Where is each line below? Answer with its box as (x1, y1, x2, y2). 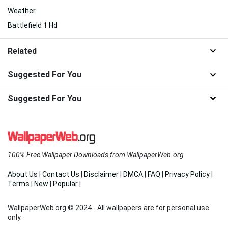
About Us (8, 169, 38, 178)
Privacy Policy (165, 169, 210, 178)
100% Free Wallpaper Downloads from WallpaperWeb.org (8, 150, 184, 159)
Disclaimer (84, 169, 119, 178)
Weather (8, 6, 36, 15)
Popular (53, 179, 78, 188)
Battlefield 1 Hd (8, 21, 58, 30)
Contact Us (42, 169, 79, 178)
